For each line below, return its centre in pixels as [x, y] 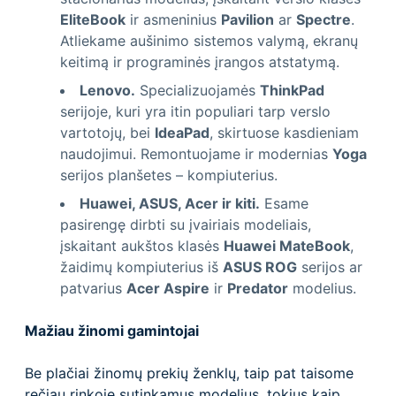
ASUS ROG [260, 267]
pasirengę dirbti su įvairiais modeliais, [186, 224]
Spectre [324, 19]
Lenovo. [107, 90]
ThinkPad [292, 90]
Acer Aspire [168, 288]
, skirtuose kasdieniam [284, 132]
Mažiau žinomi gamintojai [112, 330]
